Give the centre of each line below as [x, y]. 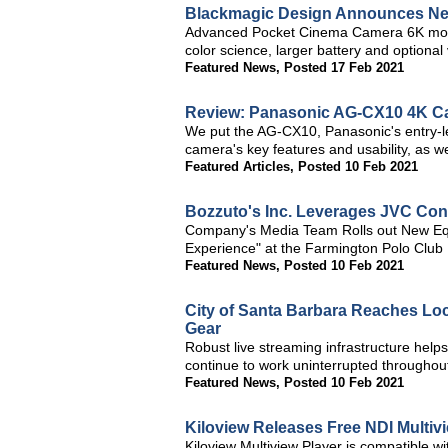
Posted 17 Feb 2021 [344, 67]
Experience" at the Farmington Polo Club [314, 248]
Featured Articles [237, 166]
